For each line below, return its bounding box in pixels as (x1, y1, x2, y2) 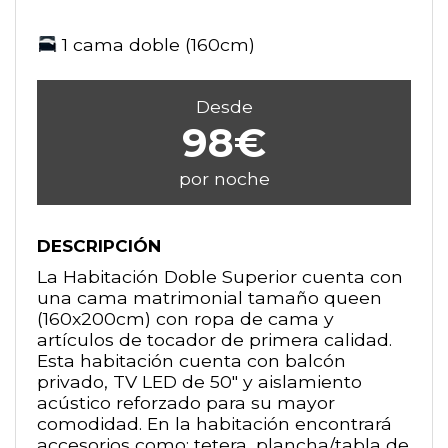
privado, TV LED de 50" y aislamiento (36, 371, 362, 393)
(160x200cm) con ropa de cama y (36, 308, 334, 330)
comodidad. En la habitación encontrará (36, 413, 392, 435)
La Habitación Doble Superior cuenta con (36, 266, 403, 288)
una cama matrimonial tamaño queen (36, 287, 382, 309)
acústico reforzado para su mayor (36, 392, 335, 414)
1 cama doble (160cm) (61, 33, 255, 55)
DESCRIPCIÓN (36, 236, 161, 257)
